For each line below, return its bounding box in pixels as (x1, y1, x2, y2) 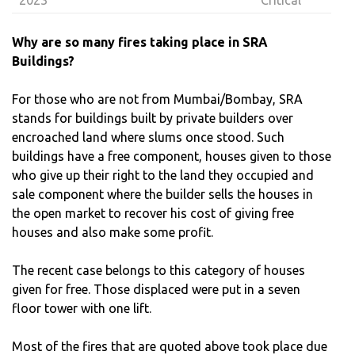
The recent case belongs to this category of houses (12, 262, 305, 277)
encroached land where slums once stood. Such (12, 129, 284, 144)
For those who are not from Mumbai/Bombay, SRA (12, 91, 303, 106)
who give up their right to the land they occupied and (12, 167, 314, 182)
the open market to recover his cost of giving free (12, 205, 294, 220)
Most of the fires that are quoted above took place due (12, 338, 327, 353)
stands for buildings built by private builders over (12, 110, 293, 125)
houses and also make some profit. (12, 224, 213, 239)
